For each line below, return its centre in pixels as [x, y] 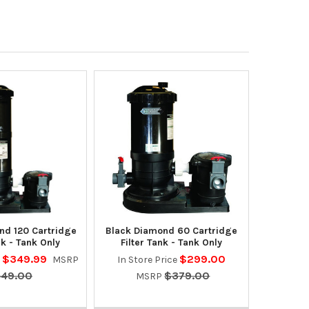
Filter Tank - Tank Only [171, 242]
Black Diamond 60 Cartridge [171, 230]
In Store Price [148, 259]
